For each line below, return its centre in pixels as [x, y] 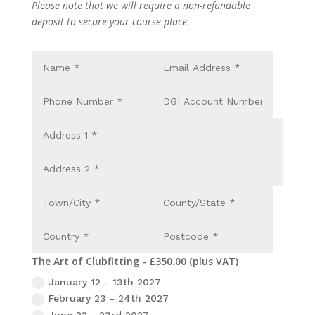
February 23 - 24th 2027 [108, 298]
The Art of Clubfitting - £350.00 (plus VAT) [135, 261]
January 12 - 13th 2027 [104, 282]
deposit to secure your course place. [110, 21]
